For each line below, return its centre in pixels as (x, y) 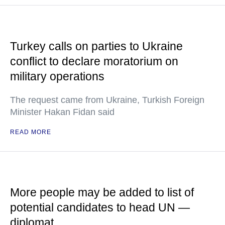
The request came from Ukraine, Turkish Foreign (107, 100)
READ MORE (31, 132)
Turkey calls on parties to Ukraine (96, 46)
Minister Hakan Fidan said (62, 112)
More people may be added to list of (102, 192)
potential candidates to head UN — (100, 207)
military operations (57, 76)
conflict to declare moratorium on (94, 61)
